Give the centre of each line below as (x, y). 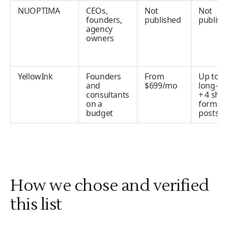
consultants (108, 95)
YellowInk (35, 76)
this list (36, 204)
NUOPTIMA (39, 11)
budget (99, 113)
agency (99, 29)
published (163, 20)
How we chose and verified (110, 186)
